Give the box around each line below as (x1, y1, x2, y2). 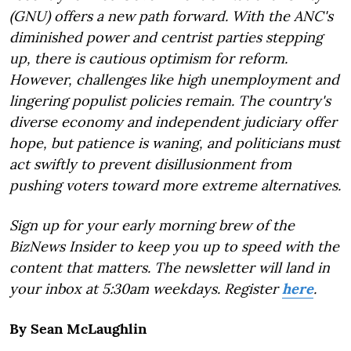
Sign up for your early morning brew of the (9, 215, 295, 234)
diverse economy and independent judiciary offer (9, 112, 337, 131)
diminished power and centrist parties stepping (9, 27, 323, 46)
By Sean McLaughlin (9, 319, 147, 338)
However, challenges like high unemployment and (9, 70, 339, 89)
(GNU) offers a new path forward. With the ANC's (9, 6, 333, 25)
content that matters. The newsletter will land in (9, 258, 330, 277)
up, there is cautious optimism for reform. (9, 49, 288, 67)
